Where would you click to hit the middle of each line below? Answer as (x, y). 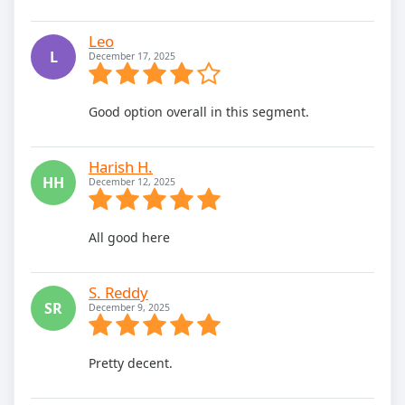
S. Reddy (118, 292)
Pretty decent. (131, 363)
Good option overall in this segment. (199, 111)
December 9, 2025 (129, 307)
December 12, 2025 (132, 181)
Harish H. (121, 166)
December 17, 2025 (132, 56)
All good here (129, 237)
